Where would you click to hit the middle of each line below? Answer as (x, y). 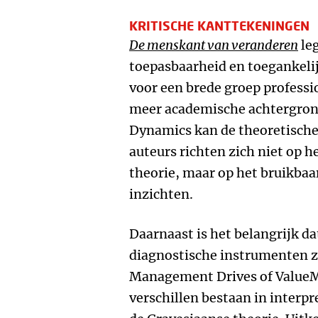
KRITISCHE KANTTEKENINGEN (219, 26)
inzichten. (161, 194)
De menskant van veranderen (214, 45)
